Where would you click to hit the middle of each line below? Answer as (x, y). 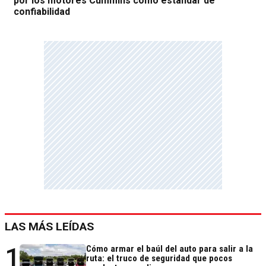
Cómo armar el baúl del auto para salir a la (170, 248)
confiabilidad (42, 11)
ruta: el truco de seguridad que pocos (159, 258)
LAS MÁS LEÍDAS (49, 226)
